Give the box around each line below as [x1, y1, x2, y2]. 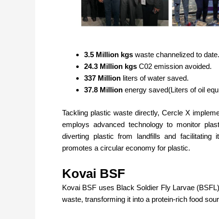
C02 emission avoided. [139, 62, 214, 70]
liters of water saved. [123, 74, 191, 82]
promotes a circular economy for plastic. [62, 143, 190, 152]
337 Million [84, 74, 123, 82]
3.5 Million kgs [84, 50, 135, 59]
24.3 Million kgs [84, 62, 139, 70]
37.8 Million [84, 86, 125, 94]
